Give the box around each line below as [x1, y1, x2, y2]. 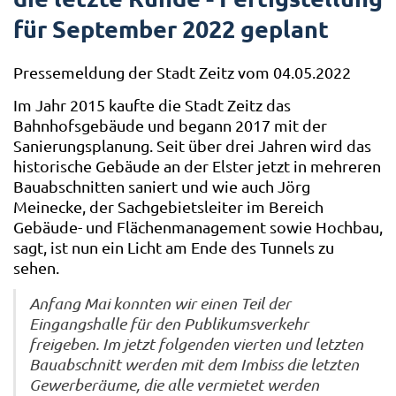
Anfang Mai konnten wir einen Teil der [29, 293, 291, 314]
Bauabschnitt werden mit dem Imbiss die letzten [29, 354, 359, 375]
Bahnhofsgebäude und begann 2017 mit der [13, 115, 327, 134]
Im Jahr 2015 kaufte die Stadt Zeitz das [13, 95, 291, 114]
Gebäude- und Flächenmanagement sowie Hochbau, [13, 217, 383, 236]
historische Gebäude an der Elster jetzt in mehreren [13, 156, 381, 175]
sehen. [13, 257, 59, 277]
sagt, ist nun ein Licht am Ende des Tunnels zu [13, 237, 334, 256]
